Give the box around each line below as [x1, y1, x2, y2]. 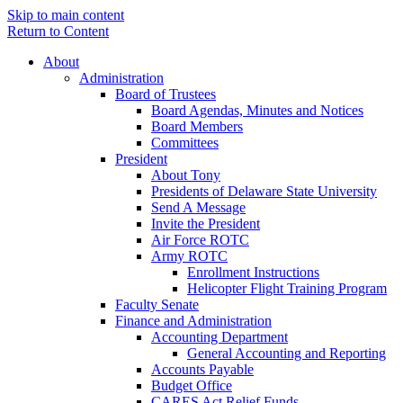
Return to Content [7, 23, 109, 39]
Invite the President [151, 216, 260, 231]
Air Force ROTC [151, 232, 249, 247]
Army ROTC [151, 248, 228, 264]
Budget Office [151, 378, 232, 393]
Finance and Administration [115, 313, 272, 328]
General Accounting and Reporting [187, 345, 386, 361]
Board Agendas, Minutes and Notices [151, 103, 363, 118]
